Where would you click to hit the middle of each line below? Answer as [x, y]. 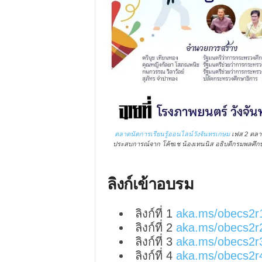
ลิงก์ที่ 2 [155, 227]
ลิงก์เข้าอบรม [150, 183]
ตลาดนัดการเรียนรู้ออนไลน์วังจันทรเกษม [172, 134]
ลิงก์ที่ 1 [155, 213]
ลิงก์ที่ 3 [155, 242]
